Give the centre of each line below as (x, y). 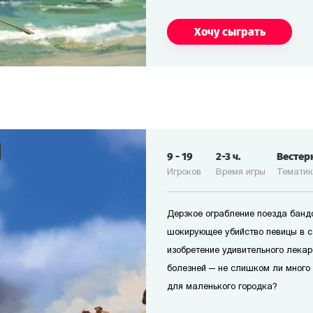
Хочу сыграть (230, 31)
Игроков (184, 172)
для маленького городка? (222, 287)
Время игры (241, 172)
